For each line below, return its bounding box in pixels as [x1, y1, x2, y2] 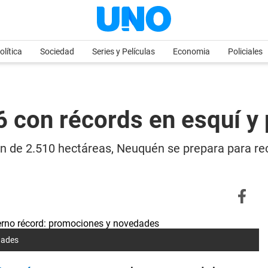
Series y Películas [92, 47, 155, 56]
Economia [173, 47, 210, 56]
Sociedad [40, 47, 74, 56]
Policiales [228, 47, 263, 56]
